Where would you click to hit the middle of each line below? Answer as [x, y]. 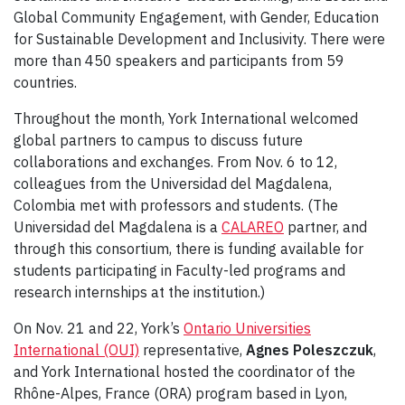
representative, [193, 349]
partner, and [325, 226]
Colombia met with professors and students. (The [176, 205]
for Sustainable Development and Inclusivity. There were [199, 38]
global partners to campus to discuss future [158, 140]
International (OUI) [76, 349]
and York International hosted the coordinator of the [184, 371]
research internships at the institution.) [139, 292]
